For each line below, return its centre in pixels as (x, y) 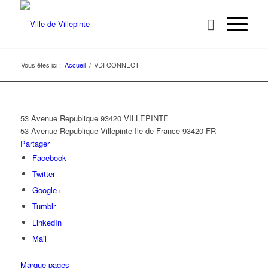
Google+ (47, 190)
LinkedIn (47, 222)
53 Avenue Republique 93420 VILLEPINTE (94, 118)
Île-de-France (157, 131)
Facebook (49, 158)
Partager (35, 143)
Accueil (75, 65)
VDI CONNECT (116, 65)
